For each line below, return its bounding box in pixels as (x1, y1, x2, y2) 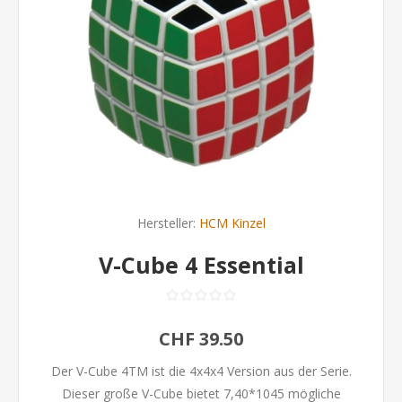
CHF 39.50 (159, 327, 243, 351)
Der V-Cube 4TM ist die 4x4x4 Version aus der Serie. (50, 363, 352, 380)
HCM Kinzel (198, 214, 266, 232)
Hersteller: (136, 214, 196, 232)
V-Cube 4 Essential (98, 249, 304, 280)
